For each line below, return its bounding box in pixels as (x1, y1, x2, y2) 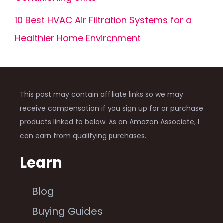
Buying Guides (32, 204, 103, 219)
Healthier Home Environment (15, 31, 141, 44)
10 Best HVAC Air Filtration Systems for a (15, 13, 192, 26)
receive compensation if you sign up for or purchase (20, 103, 203, 113)
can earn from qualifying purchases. (20, 130, 146, 141)
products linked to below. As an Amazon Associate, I (20, 116, 199, 127)
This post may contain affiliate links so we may (20, 89, 183, 99)
